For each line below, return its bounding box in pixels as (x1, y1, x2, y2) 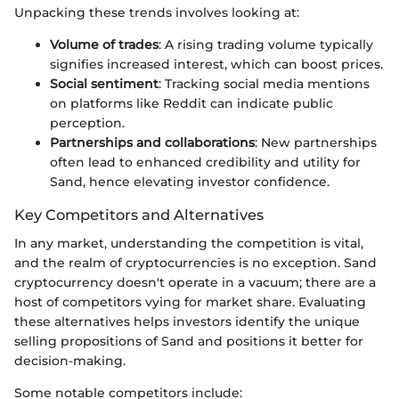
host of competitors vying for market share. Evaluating (14, 293, 366, 310)
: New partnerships (255, 134, 377, 151)
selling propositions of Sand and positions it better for (14, 332, 363, 349)
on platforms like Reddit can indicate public (50, 94, 333, 111)
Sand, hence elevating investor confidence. (50, 173, 330, 190)
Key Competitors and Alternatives (14, 205, 264, 224)
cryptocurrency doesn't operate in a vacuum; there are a (14, 273, 376, 290)
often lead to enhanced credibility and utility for (50, 153, 361, 170)
